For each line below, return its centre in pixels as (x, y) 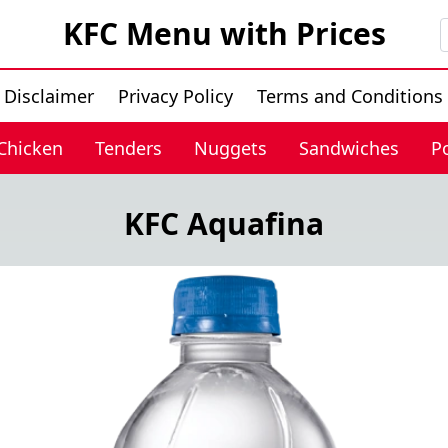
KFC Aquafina (224, 223)
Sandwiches (348, 148)
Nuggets (230, 148)
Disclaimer (48, 96)
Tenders (128, 148)
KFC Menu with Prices (224, 33)
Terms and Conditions (349, 96)
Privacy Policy (175, 96)
